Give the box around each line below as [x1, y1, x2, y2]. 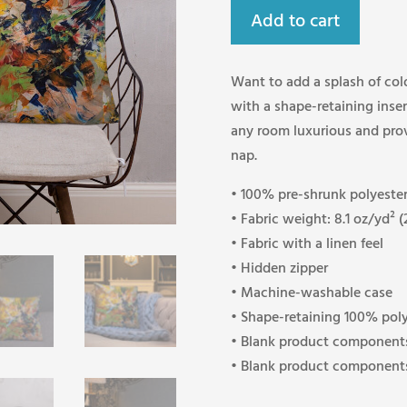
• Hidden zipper [230, 257, 328, 282]
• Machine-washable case [230, 282, 392, 306]
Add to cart [250, 6, 340, 36]
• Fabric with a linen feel [230, 233, 383, 257]
